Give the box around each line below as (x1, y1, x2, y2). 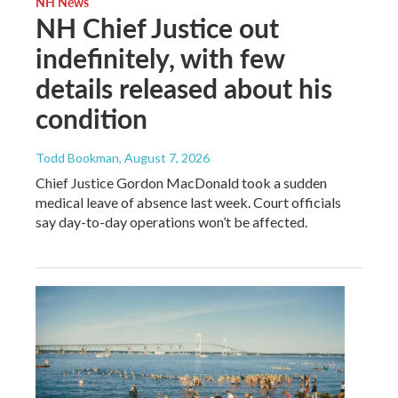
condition (36, 99, 147, 138)
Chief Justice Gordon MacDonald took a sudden (36, 174, 327, 192)
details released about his (36, 69, 332, 107)
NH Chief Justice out (36, 9, 279, 47)
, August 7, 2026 (119, 150, 210, 166)
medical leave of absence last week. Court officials (36, 194, 341, 211)
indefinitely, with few (36, 39, 284, 77)
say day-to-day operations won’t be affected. (36, 213, 307, 231)
